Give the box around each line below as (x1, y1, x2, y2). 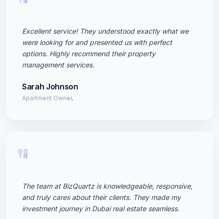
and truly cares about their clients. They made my (22, 193, 181, 201)
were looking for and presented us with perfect (22, 38, 172, 46)
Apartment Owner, (22, 94, 73, 102)
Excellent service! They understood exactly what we (22, 27, 189, 35)
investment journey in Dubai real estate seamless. (22, 204, 179, 213)
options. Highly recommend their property (22, 49, 155, 58)
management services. (22, 61, 94, 69)
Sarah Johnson (22, 82, 78, 91)
